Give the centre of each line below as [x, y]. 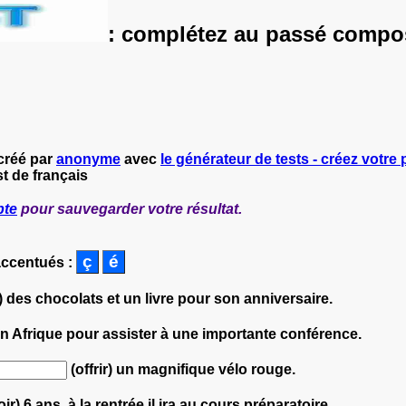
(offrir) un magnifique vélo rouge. [181, 369]
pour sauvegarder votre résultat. [130, 208]
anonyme [88, 159]
